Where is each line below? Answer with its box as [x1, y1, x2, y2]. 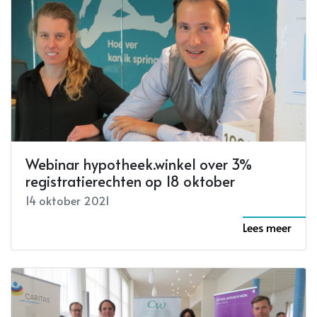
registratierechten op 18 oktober [25, 171, 235, 192]
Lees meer [243, 219, 292, 236]
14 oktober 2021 [25, 192, 110, 209]
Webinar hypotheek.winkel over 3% [25, 154, 252, 175]
